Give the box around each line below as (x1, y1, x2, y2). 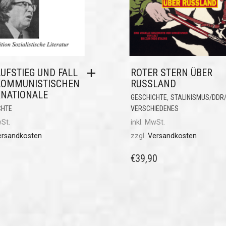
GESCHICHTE (131, 93, 167, 102)
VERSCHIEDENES (131, 104, 179, 113)
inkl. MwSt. (131, 118, 165, 127)
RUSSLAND (131, 78, 176, 90)
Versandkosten (148, 132, 197, 141)
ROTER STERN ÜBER (131, 67, 212, 79)
